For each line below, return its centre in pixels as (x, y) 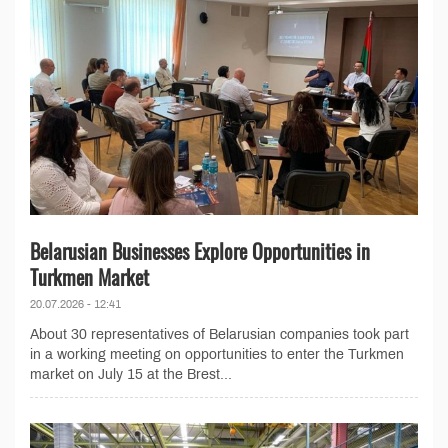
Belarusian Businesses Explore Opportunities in (200, 251)
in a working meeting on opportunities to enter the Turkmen (217, 355)
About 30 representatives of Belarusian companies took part (219, 335)
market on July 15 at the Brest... (131, 375)
